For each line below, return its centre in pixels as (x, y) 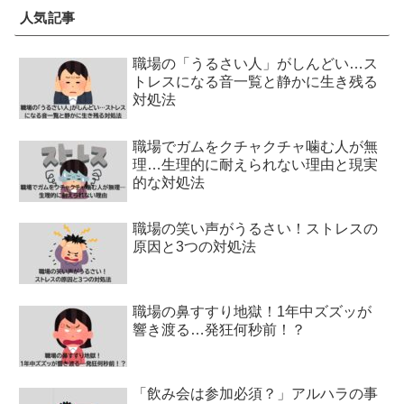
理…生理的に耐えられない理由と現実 (256, 164)
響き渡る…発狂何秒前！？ (220, 329)
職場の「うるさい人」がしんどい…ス (256, 64)
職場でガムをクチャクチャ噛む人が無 (256, 146)
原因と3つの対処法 (195, 247)
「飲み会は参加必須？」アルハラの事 (256, 393)
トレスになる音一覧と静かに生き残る (256, 82)
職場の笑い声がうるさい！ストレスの (256, 229)
